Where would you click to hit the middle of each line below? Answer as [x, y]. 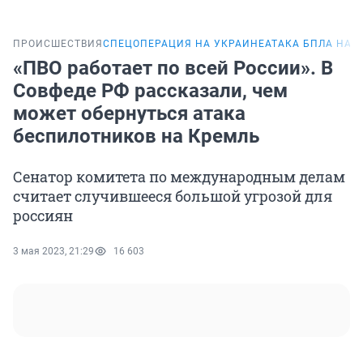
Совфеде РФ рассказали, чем [150, 91]
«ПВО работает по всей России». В [173, 68]
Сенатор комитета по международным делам [179, 177]
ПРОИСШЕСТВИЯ [58, 44]
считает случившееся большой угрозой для [173, 196]
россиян [43, 216]
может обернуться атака [129, 114]
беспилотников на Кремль [136, 137]
